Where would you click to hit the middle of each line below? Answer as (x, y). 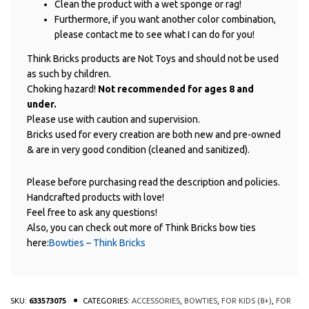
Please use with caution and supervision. (113, 119)
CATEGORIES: (107, 300)
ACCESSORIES (156, 300)
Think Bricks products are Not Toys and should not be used (153, 58)
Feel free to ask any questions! (92, 212)
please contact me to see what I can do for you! (154, 35)
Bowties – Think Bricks (97, 242)
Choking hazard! (62, 89)
